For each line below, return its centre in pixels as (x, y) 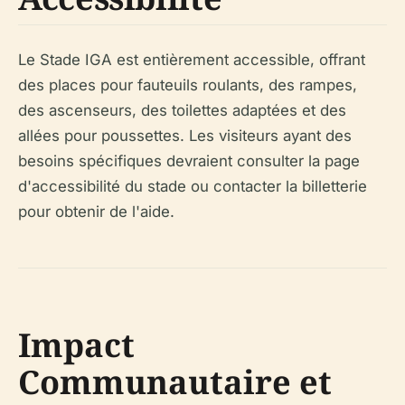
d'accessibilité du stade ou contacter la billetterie (193, 187)
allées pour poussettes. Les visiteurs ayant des (185, 136)
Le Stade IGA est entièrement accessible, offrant (192, 60)
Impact (76, 345)
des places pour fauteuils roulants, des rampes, (188, 85)
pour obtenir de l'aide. (96, 212)
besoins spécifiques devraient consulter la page (189, 161)
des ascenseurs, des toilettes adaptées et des (182, 111)
